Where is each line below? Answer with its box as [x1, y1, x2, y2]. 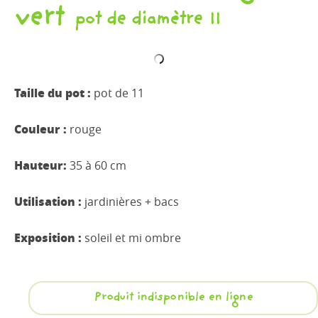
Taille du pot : [14, 84, 94, 101]
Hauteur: [14, 156, 70, 173]
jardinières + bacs [84, 194, 179, 209]
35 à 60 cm [70, 158, 126, 172]
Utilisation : [14, 192, 84, 209]
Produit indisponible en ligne [94, 289, 253, 308]
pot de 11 [94, 86, 144, 100]
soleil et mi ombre [84, 231, 181, 245]
